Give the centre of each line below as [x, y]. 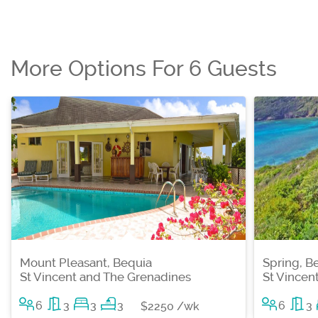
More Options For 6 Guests [144, 69]
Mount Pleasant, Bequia [86, 263]
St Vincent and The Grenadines [105, 277]
